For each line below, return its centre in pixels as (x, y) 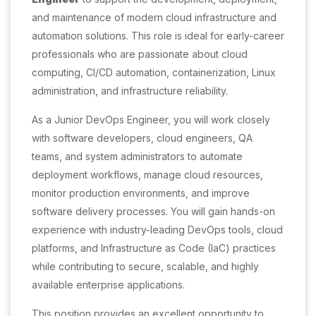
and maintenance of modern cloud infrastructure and (154, 18)
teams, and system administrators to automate (137, 157)
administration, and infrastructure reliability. (130, 91)
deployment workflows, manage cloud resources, (147, 175)
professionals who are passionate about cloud (140, 54)
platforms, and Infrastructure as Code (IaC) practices (154, 248)
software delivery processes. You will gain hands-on (153, 212)
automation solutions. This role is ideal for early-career (158, 36)
